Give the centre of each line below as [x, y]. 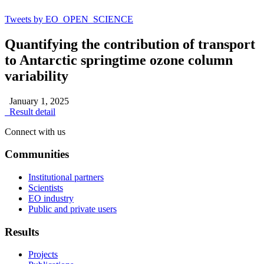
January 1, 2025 [37, 101]
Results [22, 232]
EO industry [51, 198]
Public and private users [72, 209]
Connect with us [35, 131]
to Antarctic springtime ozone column [119, 60]
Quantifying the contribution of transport [130, 44]
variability [37, 76]
